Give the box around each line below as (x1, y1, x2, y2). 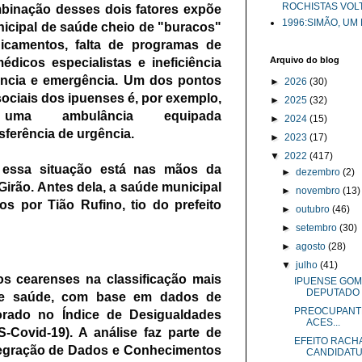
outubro (296, 204, 333, 215)
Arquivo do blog (270, 55, 339, 65)
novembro (296, 185, 343, 196)
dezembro (296, 166, 343, 178)
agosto (296, 241, 329, 252)
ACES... (305, 317, 340, 328)
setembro (296, 222, 340, 234)
